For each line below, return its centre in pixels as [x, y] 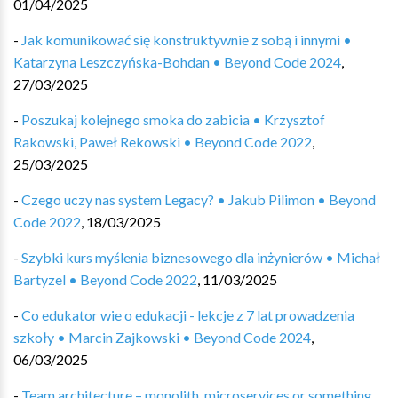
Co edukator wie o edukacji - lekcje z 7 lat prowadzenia [188, 315]
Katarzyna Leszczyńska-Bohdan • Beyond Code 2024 [177, 62]
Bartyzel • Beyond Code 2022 [105, 279]
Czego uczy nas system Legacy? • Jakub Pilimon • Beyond [199, 199]
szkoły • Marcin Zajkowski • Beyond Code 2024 [162, 337]
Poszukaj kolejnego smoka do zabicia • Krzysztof [173, 119]
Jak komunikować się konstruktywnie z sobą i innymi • [187, 40]
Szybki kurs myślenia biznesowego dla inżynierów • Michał [201, 257]
